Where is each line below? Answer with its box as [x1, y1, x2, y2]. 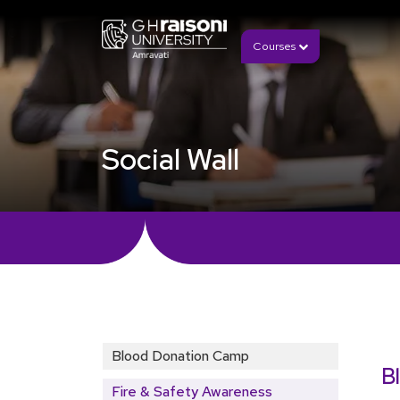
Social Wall [102, 140, 239, 179]
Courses [253, 37, 298, 54]
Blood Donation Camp [112, 346, 249, 365]
